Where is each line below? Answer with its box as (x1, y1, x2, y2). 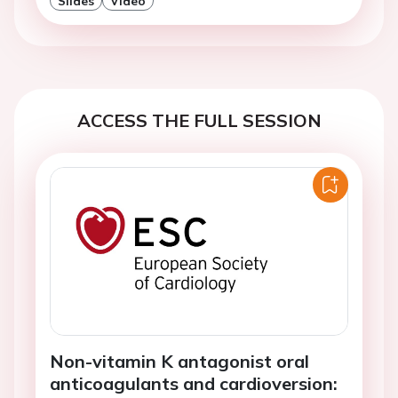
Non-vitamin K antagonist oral (50, 350, 309, 373)
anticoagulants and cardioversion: (50, 372, 338, 395)
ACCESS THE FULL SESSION (76, 109, 322, 132)
